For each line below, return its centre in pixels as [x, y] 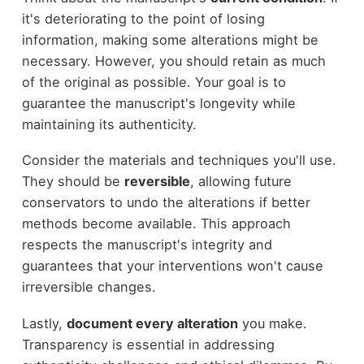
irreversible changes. [89, 287]
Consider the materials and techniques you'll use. [179, 160]
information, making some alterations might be [170, 39]
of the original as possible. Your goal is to [154, 82]
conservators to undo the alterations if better [166, 203]
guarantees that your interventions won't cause [172, 266]
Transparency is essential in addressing [148, 344]
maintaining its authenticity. [109, 124]
